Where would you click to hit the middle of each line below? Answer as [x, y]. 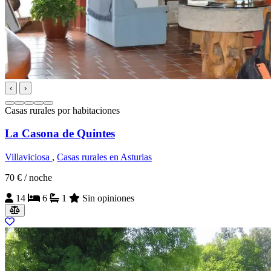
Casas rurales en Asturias [104, 157]
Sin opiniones [107, 198]
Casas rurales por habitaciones [62, 110]
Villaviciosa [28, 157]
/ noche [38, 178]
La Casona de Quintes [60, 134]
